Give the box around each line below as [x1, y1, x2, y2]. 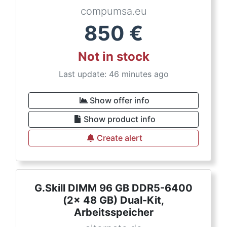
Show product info [84, 114, 156, 124]
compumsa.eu [80, 5, 147, 17]
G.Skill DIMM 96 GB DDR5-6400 [34, 182, 193, 194]
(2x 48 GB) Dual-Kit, [63, 194, 164, 206]
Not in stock [78, 49, 149, 64]
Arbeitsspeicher [73, 206, 154, 218]
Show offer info [90, 95, 149, 105]
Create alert [97, 133, 142, 143]
